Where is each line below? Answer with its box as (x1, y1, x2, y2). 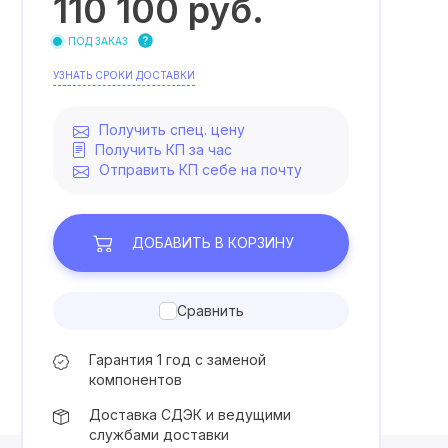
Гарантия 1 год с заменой (89, 351, 266, 368)
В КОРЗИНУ (215, 234, 294, 251)
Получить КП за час (95, 141, 232, 158)
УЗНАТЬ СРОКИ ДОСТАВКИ (53, 69, 195, 81)
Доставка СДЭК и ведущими (89, 406, 291, 423)
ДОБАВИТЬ (132, 234, 211, 251)
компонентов (89, 371, 182, 388)
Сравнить (176, 302, 244, 319)
